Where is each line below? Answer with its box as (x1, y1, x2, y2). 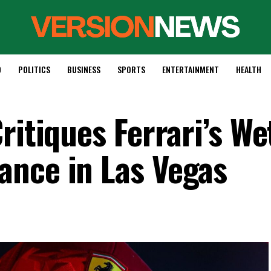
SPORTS (117, 63, 145, 76)
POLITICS (18, 63, 50, 76)
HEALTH (235, 63, 261, 76)
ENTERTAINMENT (162, 63, 219, 76)
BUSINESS (67, 63, 100, 76)
